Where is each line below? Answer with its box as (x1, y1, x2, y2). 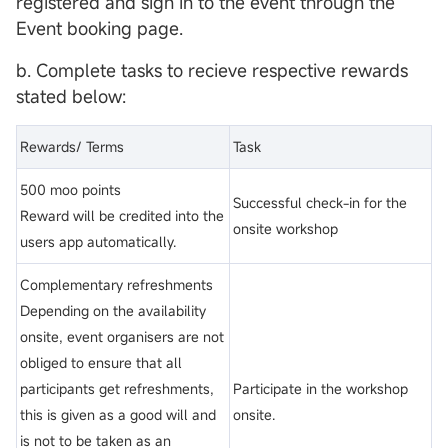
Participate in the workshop (233, 379, 408, 399)
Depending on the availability (20, 301, 206, 321)
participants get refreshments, (20, 379, 214, 399)
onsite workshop (233, 219, 338, 239)
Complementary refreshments (20, 275, 213, 295)
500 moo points (20, 180, 121, 200)
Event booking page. (16, 16, 183, 41)
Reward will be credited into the (20, 206, 224, 226)
